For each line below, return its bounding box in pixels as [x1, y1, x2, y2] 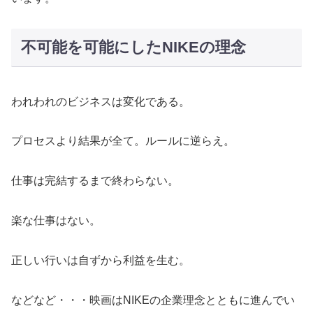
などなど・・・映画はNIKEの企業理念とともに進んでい [11, 293, 295, 306]
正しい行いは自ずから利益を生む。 [11, 254, 190, 266]
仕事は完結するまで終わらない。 [11, 175, 179, 187]
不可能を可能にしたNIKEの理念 [20, 38, 246, 57]
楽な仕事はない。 [11, 214, 101, 227]
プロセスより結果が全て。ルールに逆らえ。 [11, 135, 235, 147]
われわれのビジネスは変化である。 [11, 95, 190, 108]
